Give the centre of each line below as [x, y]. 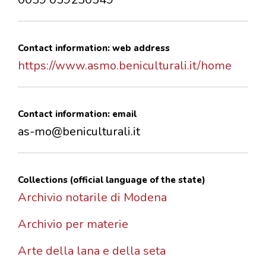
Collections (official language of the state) [112, 180]
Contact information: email [77, 114]
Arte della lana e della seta [92, 251]
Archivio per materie [73, 224]
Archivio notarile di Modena [92, 198]
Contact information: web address [94, 48]
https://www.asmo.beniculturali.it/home [125, 66]
